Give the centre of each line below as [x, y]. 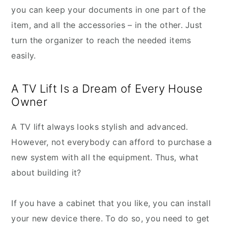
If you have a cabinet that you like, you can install [111, 203]
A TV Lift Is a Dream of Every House [107, 89]
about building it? [46, 173]
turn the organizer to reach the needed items [101, 40]
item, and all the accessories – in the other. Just [107, 25]
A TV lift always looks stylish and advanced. [100, 127]
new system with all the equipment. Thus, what [105, 158]
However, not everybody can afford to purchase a [112, 142]
